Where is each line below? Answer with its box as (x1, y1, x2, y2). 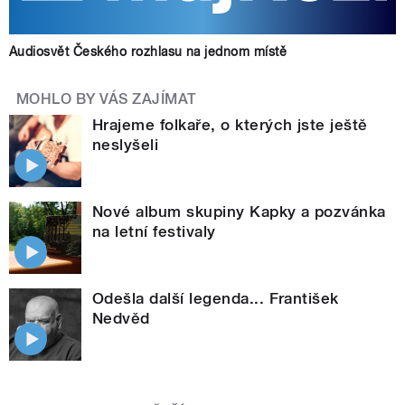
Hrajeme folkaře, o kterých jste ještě (92, 115, 368, 134)
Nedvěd (92, 308, 150, 327)
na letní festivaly (92, 221, 216, 240)
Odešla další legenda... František (92, 288, 339, 307)
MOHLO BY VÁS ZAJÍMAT (16, 89, 197, 108)
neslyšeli (92, 135, 159, 154)
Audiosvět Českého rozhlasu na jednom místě (9, 43, 287, 59)
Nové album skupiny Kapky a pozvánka (92, 202, 386, 221)
